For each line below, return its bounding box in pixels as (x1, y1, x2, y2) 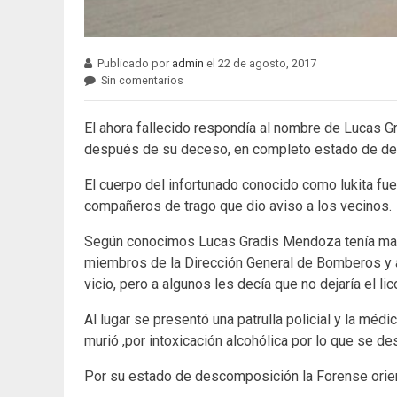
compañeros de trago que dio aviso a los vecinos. (84, 198, 392, 215)
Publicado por (97, 57, 173, 71)
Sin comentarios (101, 74, 184, 88)
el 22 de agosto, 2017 (204, 57, 317, 71)
